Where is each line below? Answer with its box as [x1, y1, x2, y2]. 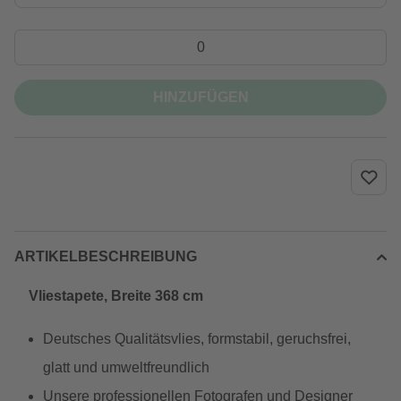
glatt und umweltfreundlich [43, 360, 209, 375]
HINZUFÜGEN [152, 90, 249, 105]
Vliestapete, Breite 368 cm [29, 288, 203, 303]
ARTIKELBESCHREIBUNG [14, 249, 197, 264]
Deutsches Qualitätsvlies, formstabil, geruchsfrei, [43, 331, 351, 346]
